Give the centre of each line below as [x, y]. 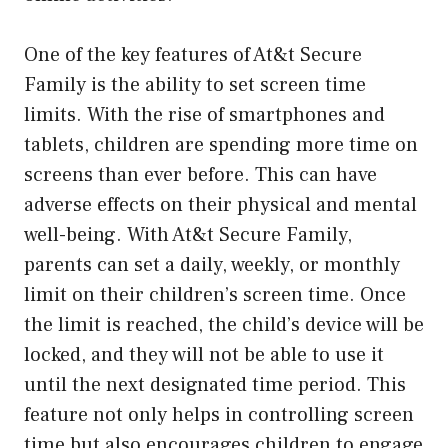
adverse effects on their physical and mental [220, 204]
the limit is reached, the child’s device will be [224, 324]
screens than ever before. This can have [200, 174]
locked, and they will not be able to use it [204, 354]
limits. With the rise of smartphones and [204, 114]
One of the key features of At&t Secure [193, 54]
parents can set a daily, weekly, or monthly [212, 264]
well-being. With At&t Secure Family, [188, 234]
